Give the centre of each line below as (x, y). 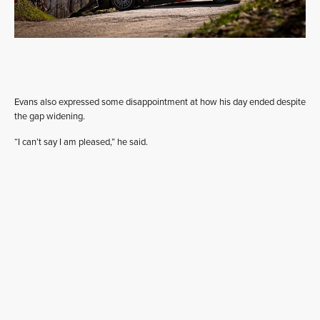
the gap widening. (50, 116)
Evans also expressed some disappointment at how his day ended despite (160, 102)
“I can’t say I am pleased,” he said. (81, 142)
